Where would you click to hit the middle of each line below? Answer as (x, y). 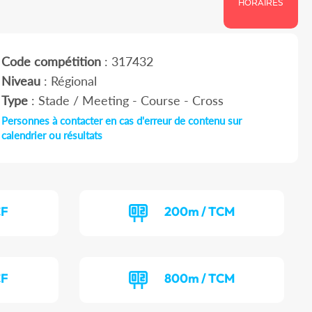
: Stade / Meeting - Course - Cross (125, 101)
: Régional (68, 81)
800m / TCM (200, 279)
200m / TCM (200, 212)
